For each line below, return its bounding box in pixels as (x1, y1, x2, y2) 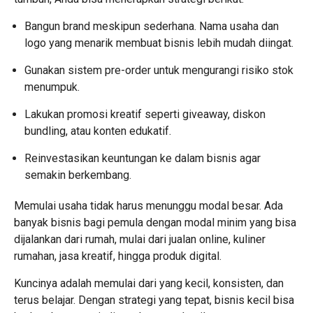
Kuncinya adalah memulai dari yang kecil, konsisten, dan (14, 276, 284, 290)
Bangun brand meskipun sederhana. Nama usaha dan (24, 19, 279, 33)
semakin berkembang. (24, 168, 131, 182)
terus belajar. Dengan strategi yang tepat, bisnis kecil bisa (14, 293, 294, 307)
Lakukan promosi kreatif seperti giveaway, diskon (24, 107, 265, 121)
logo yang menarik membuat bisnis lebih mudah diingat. (24, 36, 293, 50)
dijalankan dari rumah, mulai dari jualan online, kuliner (14, 232, 265, 246)
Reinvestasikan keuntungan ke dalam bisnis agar (24, 151, 261, 165)
